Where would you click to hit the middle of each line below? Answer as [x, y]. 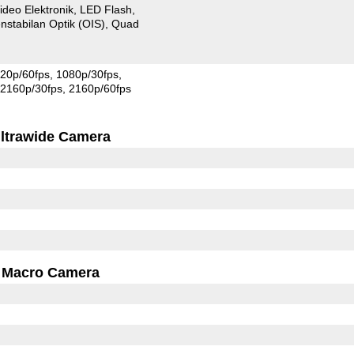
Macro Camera [51, 272]
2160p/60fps [100, 88]
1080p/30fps [88, 74]
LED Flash [106, 9]
